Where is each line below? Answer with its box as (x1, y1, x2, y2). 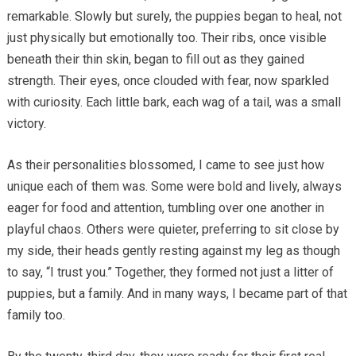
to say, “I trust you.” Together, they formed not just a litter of (6, 265, 334, 281)
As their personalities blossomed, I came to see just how (6, 157, 324, 173)
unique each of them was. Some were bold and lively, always (6, 179, 342, 195)
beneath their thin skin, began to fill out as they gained (6, 52, 304, 68)
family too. (6, 308, 65, 323)
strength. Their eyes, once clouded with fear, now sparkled (6, 73, 329, 89)
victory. (6, 116, 46, 132)
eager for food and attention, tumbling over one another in (6, 200, 324, 216)
